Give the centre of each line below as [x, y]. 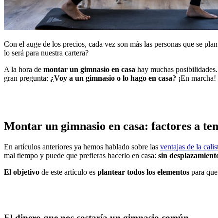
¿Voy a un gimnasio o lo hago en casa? [113, 78]
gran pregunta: [27, 78]
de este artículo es [67, 172]
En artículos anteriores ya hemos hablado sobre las [82, 146]
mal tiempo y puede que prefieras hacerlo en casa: [81, 155]
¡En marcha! [196, 78]
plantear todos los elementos [143, 172]
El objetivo [22, 172]
